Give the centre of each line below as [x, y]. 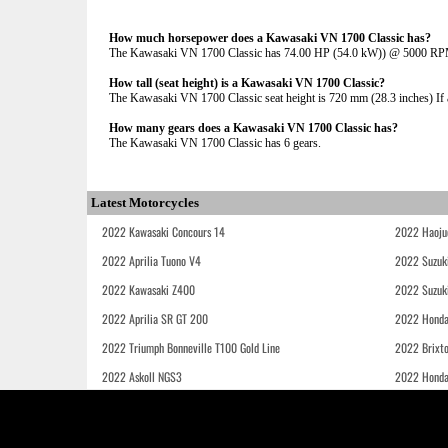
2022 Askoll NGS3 [142, 376]
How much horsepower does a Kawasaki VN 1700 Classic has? [270, 38]
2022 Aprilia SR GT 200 [155, 318]
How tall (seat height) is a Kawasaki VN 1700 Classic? [247, 83]
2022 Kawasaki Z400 [148, 289]
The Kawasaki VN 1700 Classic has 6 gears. [215, 143]
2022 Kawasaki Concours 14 [163, 231]
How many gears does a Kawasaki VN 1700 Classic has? [253, 128]
